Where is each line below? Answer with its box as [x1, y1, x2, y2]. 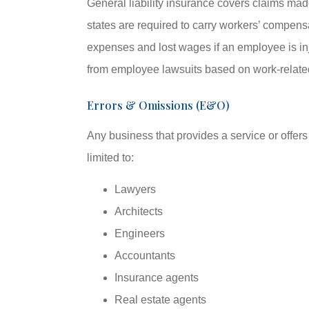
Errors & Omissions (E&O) [86, 97, 230, 112]
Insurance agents [114, 272, 199, 284]
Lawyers [114, 183, 156, 196]
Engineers [114, 228, 165, 240]
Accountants [114, 250, 175, 262]
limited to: [86, 151, 134, 163]
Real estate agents [114, 294, 206, 306]
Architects [114, 206, 163, 218]
